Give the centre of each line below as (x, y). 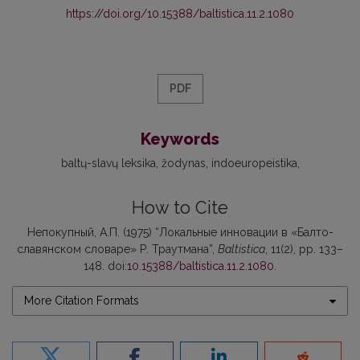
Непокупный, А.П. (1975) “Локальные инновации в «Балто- (180, 233)
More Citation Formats (82, 301)
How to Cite (180, 208)
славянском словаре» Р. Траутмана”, (117, 250)
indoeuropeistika (254, 164)
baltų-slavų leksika (108, 164)
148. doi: (105, 266)
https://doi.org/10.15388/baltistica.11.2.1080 (180, 14)
